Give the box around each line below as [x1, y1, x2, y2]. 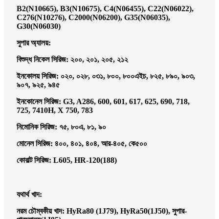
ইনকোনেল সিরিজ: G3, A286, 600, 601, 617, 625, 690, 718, [17, 97, 190, 106]
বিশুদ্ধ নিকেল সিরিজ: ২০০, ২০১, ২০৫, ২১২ [17, 55, 128, 64]
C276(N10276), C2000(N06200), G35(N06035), [17, 13, 170, 22]
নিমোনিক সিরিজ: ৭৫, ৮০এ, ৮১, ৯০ [17, 122, 106, 131]
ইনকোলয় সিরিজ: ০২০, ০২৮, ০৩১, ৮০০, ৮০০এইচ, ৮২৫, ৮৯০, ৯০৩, [17, 71, 195, 80]
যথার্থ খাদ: [17, 190, 42, 198]
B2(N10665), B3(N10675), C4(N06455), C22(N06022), [17, 4, 194, 13]
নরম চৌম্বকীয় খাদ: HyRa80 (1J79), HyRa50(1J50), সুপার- [17, 206, 187, 215]
